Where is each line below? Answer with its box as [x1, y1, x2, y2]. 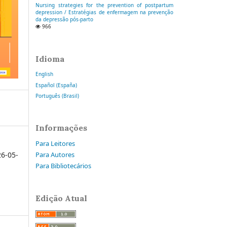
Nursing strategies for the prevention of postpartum [35, 2, 173, 9]
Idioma [35, 53, 65, 64]
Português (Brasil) [35, 92, 80, 99]
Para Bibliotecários [35, 161, 92, 170]
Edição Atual [35, 193, 88, 204]
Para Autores [35, 149, 75, 159]
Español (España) [35, 81, 78, 89]
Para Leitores [35, 138, 75, 148]
